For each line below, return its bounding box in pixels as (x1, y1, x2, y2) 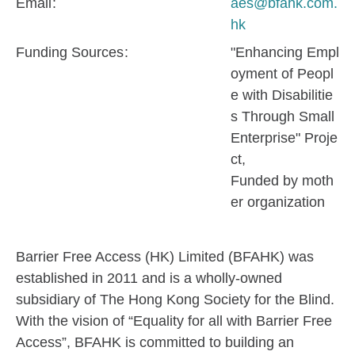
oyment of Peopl (231, 66, 334, 82)
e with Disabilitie (231, 87, 333, 104)
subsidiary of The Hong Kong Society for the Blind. (16, 292, 334, 308)
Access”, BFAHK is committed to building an (16, 334, 294, 351)
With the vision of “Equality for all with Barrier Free (16, 313, 332, 330)
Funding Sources (16, 44, 128, 61)
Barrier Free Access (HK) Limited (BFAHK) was (16, 249, 314, 265)
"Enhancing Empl (231, 44, 339, 61)
